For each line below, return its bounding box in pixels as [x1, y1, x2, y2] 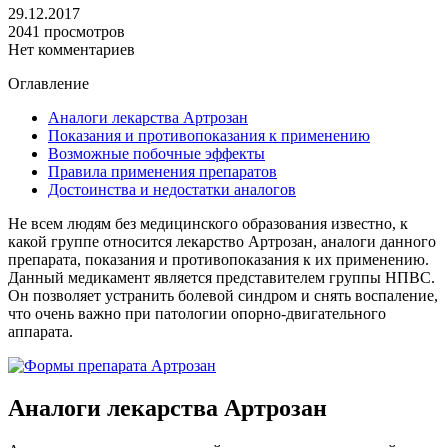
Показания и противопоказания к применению [48, 126, 370, 144]
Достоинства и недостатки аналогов [48, 180, 296, 198]
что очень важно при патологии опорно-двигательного [8, 304, 386, 322]
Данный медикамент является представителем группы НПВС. [8, 268, 435, 286]
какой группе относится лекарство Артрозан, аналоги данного [8, 232, 436, 250]
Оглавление [8, 74, 89, 92]
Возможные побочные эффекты [48, 144, 265, 162]
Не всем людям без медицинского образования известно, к [8, 214, 408, 232]
